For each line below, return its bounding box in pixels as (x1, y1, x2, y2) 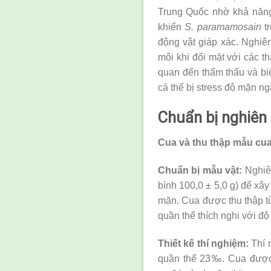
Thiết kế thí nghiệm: (158, 238, 249, 249)
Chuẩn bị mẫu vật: (158, 165, 243, 176)
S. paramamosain (184, 21, 261, 32)
